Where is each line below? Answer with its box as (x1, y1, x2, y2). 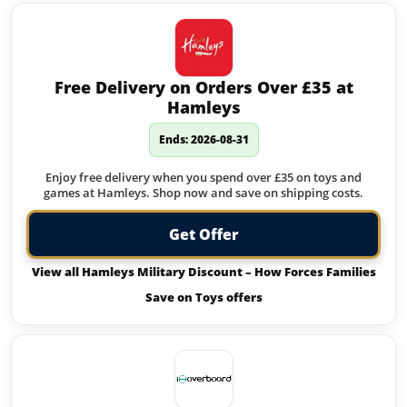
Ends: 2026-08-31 (158, 132, 249, 147)
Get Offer (168, 224, 239, 244)
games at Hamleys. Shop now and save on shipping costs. (44, 184, 363, 201)
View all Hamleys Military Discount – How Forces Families (31, 263, 376, 280)
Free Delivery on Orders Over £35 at (54, 76, 353, 98)
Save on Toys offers (144, 289, 263, 305)
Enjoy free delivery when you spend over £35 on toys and (45, 169, 362, 185)
